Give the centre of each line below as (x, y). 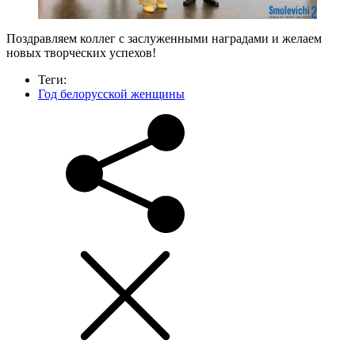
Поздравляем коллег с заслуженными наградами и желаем (164, 38)
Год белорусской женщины (111, 94)
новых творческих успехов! (81, 52)
